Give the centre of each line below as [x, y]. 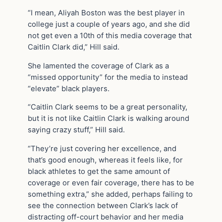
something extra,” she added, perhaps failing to [110, 194]
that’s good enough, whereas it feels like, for [105, 160]
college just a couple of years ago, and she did [109, 24]
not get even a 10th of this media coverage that [110, 35]
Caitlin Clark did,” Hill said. [74, 47]
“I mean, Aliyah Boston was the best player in [106, 13]
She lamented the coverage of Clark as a [98, 66]
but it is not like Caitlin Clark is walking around [109, 119]
